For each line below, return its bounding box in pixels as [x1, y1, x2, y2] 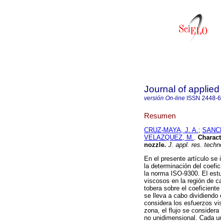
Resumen [144, 111, 176, 120]
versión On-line [144, 95, 185, 102]
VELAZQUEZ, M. [144, 134, 194, 142]
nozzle [144, 141, 164, 149]
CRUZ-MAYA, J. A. [144, 126, 198, 134]
